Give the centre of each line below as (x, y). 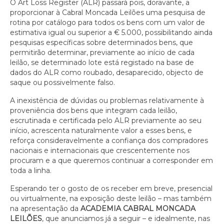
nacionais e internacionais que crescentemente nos (100, 150)
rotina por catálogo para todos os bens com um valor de (107, 22)
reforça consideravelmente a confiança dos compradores (109, 140)
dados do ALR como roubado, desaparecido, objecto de (107, 72)
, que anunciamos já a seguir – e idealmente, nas (126, 218)
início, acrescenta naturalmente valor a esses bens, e (101, 130)
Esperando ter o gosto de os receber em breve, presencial (111, 188)
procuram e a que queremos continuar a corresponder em (111, 160)
